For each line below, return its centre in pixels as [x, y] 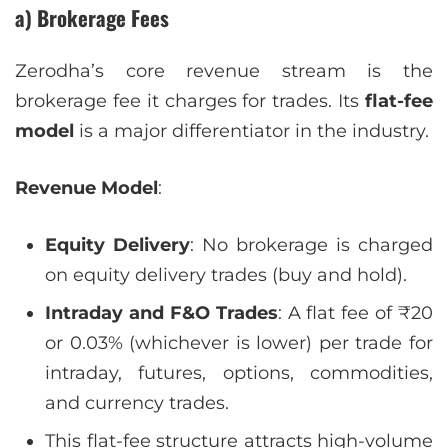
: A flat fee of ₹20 [355, 313]
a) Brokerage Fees [92, 18]
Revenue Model [86, 188]
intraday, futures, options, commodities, [239, 373]
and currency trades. [137, 403]
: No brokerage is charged [311, 245]
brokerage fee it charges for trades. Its [190, 101]
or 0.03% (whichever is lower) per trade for [239, 343]
